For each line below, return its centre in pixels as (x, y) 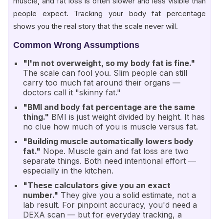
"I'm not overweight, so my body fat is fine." (109, 63)
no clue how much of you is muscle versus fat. (110, 126)
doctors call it (49, 92)
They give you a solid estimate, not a (127, 195)
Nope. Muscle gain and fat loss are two (115, 151)
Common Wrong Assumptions (76, 45)
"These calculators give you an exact (97, 185)
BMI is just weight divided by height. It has (127, 117)
